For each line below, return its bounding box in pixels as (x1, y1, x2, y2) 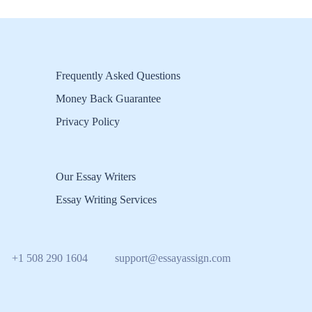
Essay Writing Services (55, 194, 157, 205)
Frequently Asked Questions (56, 70, 180, 81)
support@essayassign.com (115, 252, 231, 264)
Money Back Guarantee (56, 93, 161, 104)
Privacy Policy (56, 116, 120, 127)
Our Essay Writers (55, 171, 136, 182)
